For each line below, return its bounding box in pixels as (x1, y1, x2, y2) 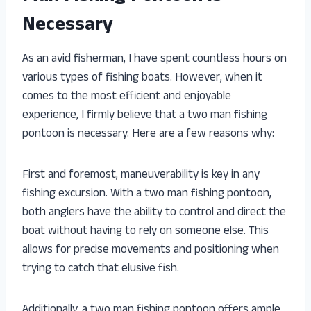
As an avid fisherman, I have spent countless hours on (22, 49, 287, 69)
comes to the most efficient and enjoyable (22, 87, 231, 107)
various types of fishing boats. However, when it (22, 68, 262, 88)
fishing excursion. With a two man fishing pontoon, (22, 184, 271, 204)
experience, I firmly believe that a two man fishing (22, 106, 267, 126)
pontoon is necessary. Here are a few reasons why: (22, 124, 274, 144)
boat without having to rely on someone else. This (22, 221, 269, 242)
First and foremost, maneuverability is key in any (22, 165, 260, 185)
